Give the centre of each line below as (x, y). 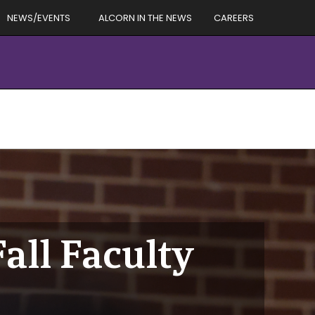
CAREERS (234, 18)
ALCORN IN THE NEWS (145, 18)
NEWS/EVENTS (39, 18)
